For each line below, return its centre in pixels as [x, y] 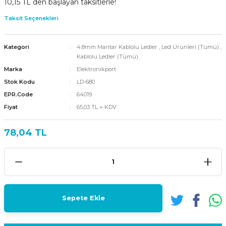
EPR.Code [18, 94]
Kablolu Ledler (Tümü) [107, 56]
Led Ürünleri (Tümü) [190, 47]
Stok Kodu [19, 81]
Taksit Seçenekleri [31, 18]
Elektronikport [96, 69]
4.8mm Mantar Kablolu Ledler [117, 47]
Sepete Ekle [83, 198]
